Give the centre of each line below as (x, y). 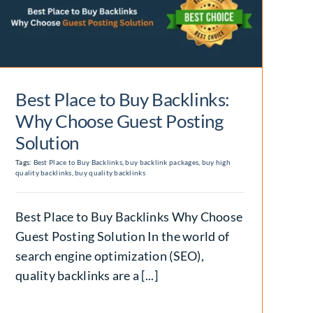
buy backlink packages (162, 162)
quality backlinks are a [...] (87, 276)
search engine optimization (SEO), (110, 256)
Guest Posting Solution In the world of (123, 236)
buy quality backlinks (110, 173)
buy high (216, 162)
